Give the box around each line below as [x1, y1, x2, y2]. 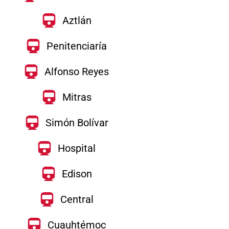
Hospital [58, 142, 96, 154]
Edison [61, 168, 92, 180]
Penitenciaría [47, 40, 107, 52]
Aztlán [62, 14, 91, 27]
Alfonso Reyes [44, 65, 109, 78]
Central [60, 193, 94, 205]
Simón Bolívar [45, 117, 108, 129]
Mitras [62, 91, 91, 103]
